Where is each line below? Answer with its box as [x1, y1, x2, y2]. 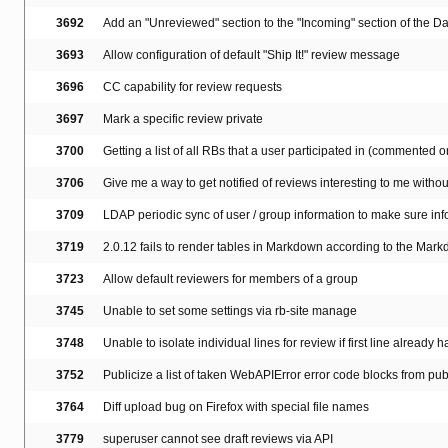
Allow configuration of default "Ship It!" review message [103, 48, 400, 63]
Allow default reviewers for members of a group [103, 272, 358, 287]
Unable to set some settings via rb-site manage [103, 304, 357, 319]
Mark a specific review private [103, 112, 263, 127]
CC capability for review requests [103, 80, 282, 95]
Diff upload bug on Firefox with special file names [103, 400, 369, 415]
